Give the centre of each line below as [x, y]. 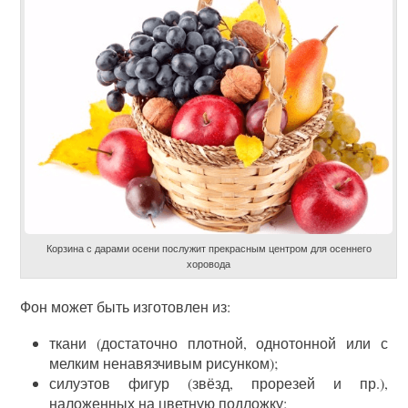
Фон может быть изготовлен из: [126, 306]
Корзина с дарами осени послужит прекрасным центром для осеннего [209, 248]
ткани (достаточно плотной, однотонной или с [219, 342]
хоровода [209, 263]
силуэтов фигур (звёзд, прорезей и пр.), [219, 382]
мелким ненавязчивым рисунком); [164, 362]
